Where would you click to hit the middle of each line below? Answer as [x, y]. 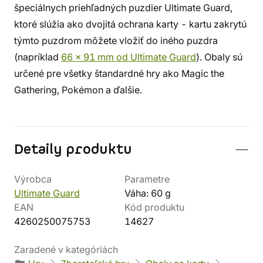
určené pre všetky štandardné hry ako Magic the [119, 73]
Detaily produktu [73, 150]
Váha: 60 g [148, 193]
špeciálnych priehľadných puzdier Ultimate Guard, [123, 8]
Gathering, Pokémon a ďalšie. [78, 90]
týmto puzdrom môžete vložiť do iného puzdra [116, 41]
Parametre [147, 179]
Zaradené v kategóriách [66, 249]
